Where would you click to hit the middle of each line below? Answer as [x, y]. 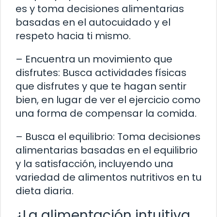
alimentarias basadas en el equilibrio [107, 150]
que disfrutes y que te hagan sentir [101, 86]
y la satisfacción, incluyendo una [94, 164]
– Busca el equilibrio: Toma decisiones [108, 137]
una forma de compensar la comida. [106, 114]
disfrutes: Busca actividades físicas [101, 73]
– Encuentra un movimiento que [94, 59]
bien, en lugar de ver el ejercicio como [108, 100]
